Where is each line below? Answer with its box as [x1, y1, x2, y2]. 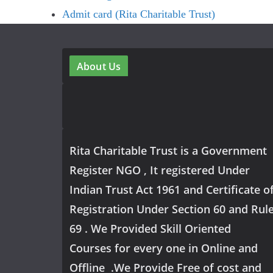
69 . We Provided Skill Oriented [69, 221, 231, 236]
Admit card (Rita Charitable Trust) [62, 8, 215, 20]
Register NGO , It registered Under [69, 163, 250, 177]
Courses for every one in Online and [69, 241, 258, 255]
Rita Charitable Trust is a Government [69, 143, 267, 158]
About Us [77, 60, 121, 73]
